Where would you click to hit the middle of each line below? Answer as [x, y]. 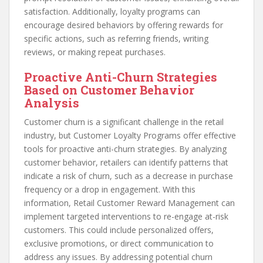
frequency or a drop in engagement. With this [110, 190]
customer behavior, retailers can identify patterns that [126, 163]
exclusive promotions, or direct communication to [119, 244]
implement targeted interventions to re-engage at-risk [126, 217]
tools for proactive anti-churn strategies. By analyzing [125, 149]
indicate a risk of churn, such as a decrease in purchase [129, 176]
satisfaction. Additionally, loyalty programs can [112, 12]
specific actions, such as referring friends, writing [116, 39]
